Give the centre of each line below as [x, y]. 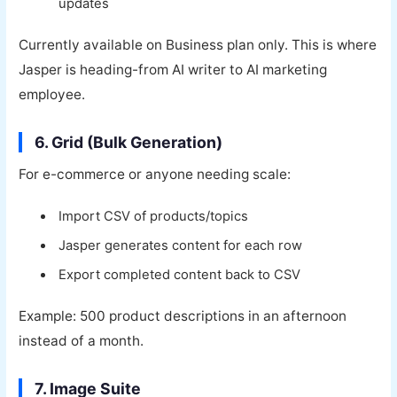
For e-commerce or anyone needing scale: [155, 174]
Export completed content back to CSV [180, 274]
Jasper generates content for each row [181, 245]
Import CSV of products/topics [154, 216]
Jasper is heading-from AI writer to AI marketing [173, 70]
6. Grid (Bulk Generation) [129, 143]
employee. [52, 95]
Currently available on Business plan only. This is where [198, 45]
